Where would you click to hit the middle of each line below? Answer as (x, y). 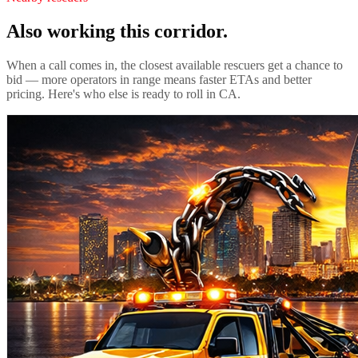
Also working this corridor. (117, 31)
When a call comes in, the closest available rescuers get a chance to (175, 65)
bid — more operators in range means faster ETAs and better (159, 79)
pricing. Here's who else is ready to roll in (113, 93)
